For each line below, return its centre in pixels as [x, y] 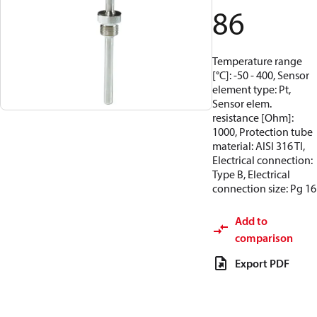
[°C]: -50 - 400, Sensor [261, 75]
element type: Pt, [252, 89]
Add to [251, 221]
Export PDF [262, 263]
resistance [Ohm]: [253, 117]
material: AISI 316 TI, [259, 146]
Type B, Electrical [251, 174]
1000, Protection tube [263, 132]
